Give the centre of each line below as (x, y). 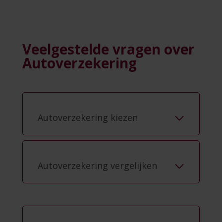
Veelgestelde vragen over (109, 49)
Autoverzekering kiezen (88, 118)
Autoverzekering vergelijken (97, 166)
